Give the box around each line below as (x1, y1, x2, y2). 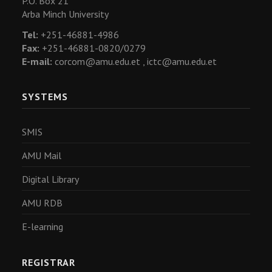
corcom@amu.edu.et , (52, 55, 147, 67)
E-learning (22, 220, 63, 233)
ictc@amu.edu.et (147, 55, 217, 67)
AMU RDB (22, 197, 63, 209)
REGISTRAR (22, 256, 75, 268)
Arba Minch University (22, 8, 109, 20)
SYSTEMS (22, 90, 68, 103)
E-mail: (22, 55, 52, 67)
